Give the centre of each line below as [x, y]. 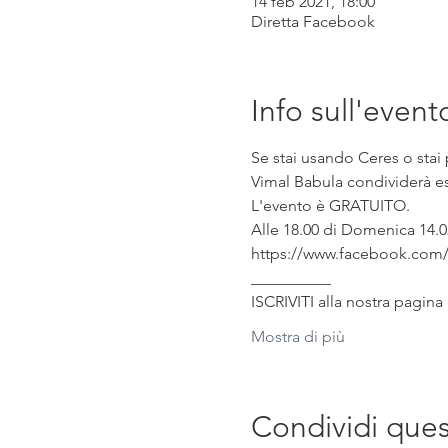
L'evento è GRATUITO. [330, 205]
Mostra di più [297, 336]
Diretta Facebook [312, 21]
